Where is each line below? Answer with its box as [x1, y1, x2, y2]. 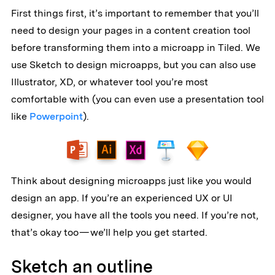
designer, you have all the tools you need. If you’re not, [10, 209, 258, 222]
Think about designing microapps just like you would [10, 175, 252, 187]
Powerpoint [29, 110, 83, 123]
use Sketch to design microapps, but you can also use [10, 59, 256, 71]
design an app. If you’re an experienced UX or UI [10, 192, 233, 204]
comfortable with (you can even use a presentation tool [10, 93, 264, 106]
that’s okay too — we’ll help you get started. [10, 227, 207, 239]
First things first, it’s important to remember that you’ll [10, 7, 259, 20]
